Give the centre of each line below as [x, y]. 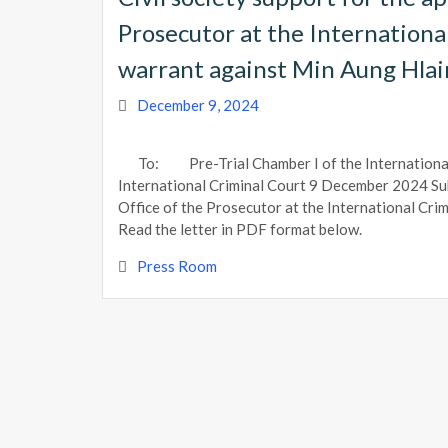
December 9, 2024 [198, 105]
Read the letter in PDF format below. [240, 229]
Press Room [177, 266]
